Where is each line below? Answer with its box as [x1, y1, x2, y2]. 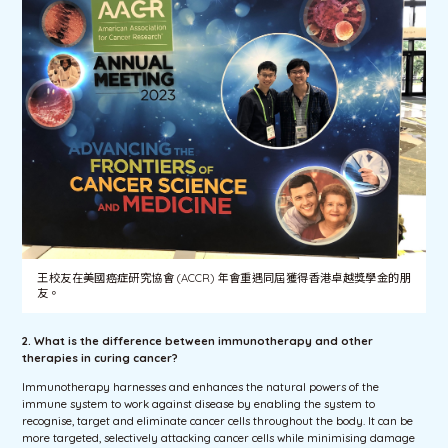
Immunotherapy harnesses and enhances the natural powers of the [22, 379, 380, 394]
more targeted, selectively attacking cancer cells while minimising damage [22, 430, 416, 445]
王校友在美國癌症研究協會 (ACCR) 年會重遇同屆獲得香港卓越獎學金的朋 [37, 271, 411, 286]
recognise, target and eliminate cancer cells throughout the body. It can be [22, 413, 414, 428]
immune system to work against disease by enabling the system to [22, 396, 376, 411]
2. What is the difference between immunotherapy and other [22, 334, 374, 349]
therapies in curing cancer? [22, 351, 179, 366]
